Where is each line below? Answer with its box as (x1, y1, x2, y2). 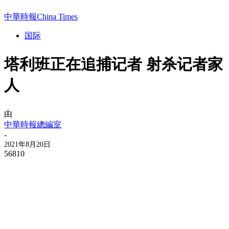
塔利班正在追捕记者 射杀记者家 (4, 55, 223, 73)
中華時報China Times (4, 12, 78, 21)
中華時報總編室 (4, 120, 61, 129)
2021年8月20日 (4, 140, 51, 148)
